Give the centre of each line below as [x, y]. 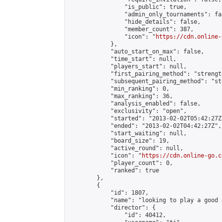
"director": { [112, 208]
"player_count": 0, [121, 163]
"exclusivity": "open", [128, 111]
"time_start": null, [123, 59]
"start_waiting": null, [128, 133]
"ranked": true [114, 170]
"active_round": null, [126, 148]
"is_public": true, [128, 7]
